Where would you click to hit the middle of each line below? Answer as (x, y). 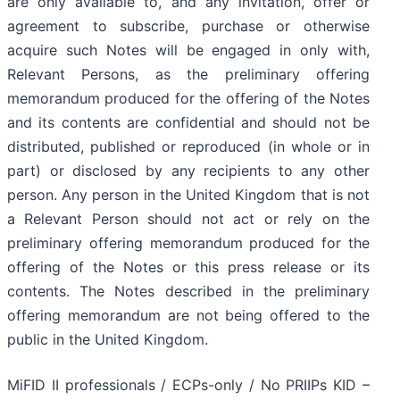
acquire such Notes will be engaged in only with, (188, 50)
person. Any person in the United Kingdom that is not (188, 195)
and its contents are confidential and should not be (188, 123)
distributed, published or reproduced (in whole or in (188, 147)
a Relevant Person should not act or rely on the (188, 219)
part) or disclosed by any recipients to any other (188, 171)
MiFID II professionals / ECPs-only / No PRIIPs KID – (188, 385)
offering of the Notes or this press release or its (188, 267)
